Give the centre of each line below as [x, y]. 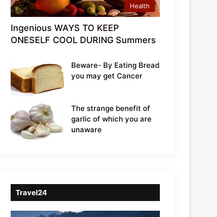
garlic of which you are [112, 119]
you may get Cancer [107, 76]
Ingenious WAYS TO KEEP [65, 28]
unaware [87, 129]
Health [140, 6]
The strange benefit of [111, 108]
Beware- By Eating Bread [116, 65]
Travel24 [31, 192]
